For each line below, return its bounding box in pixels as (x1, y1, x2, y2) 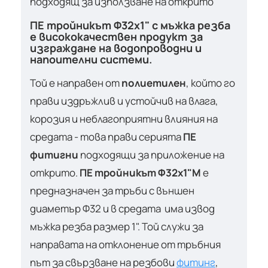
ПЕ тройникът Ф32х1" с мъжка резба (30, 18, 230, 33)
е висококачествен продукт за (30, 29, 203, 44)
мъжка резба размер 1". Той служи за (30, 220, 203, 234)
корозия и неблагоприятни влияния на (30, 112, 218, 126)
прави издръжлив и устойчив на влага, (30, 94, 218, 108)
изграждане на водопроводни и (30, 41, 202, 56)
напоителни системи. (30, 52, 152, 67)
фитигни (30, 148, 78, 162)
